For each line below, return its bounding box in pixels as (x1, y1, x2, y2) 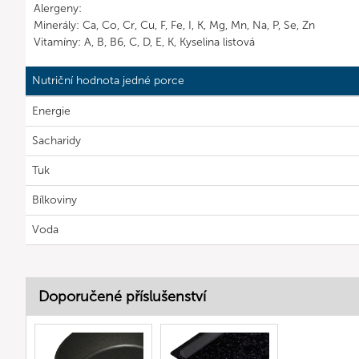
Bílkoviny (32, 193, 77, 207)
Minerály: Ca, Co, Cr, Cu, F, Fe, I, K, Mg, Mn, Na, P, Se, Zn (34, 18, 315, 32)
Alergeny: (34, 2, 82, 15)
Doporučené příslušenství (38, 288, 206, 305)
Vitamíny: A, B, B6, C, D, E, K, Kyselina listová (34, 35, 255, 49)
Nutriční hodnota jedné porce (32, 74, 184, 87)
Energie (32, 104, 71, 118)
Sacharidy (32, 134, 81, 147)
